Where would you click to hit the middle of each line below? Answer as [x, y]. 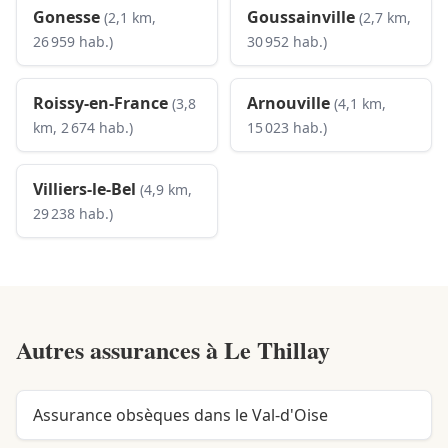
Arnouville [288, 103]
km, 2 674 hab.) [83, 127]
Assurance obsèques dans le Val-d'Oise [180, 415]
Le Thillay [277, 349]
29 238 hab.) [73, 213]
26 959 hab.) [73, 41]
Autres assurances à [120, 349]
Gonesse [66, 17]
